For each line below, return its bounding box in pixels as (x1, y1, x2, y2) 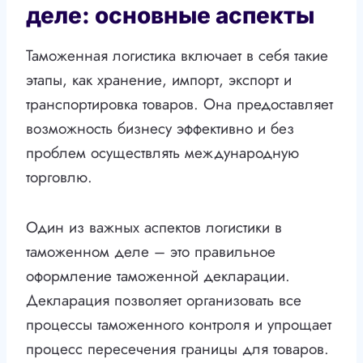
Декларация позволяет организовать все (26, 289, 301, 312)
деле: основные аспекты (26, 2, 314, 30)
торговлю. (26, 166, 92, 189)
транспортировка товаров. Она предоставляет (26, 93, 333, 116)
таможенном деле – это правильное (26, 241, 275, 263)
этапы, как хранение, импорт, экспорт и (26, 69, 292, 92)
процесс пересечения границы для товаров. (26, 338, 329, 361)
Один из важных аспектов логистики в (26, 216, 282, 239)
